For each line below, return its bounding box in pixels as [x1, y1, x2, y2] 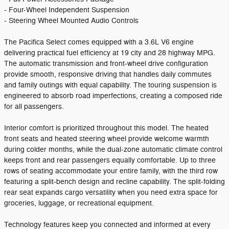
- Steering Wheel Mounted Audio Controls [4, 16, 139, 25]
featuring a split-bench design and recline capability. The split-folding [4, 177, 225, 186]
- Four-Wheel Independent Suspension [4, 6, 129, 14]
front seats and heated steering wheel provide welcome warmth [4, 134, 209, 143]
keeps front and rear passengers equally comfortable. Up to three [4, 156, 216, 165]
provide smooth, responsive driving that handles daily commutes [4, 70, 212, 79]
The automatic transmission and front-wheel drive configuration [4, 59, 208, 68]
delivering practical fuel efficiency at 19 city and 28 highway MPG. [4, 49, 215, 57]
